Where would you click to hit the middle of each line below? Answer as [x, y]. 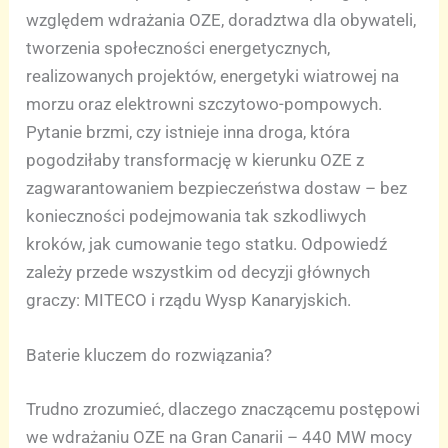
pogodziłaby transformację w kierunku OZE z [195, 160]
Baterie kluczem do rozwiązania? [149, 355]
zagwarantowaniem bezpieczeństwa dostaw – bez [217, 188]
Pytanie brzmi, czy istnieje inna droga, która [188, 132]
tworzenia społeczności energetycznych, [178, 48]
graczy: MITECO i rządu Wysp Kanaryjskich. [189, 300]
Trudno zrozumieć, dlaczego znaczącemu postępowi [223, 408]
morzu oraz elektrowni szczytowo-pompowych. [204, 104]
